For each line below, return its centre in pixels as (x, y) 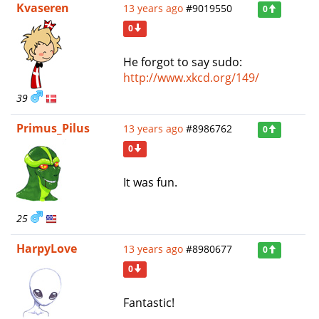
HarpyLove (47, 248)
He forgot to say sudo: (183, 62)
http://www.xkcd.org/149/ (191, 77)
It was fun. (150, 182)
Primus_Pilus (53, 128)
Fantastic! (149, 302)
